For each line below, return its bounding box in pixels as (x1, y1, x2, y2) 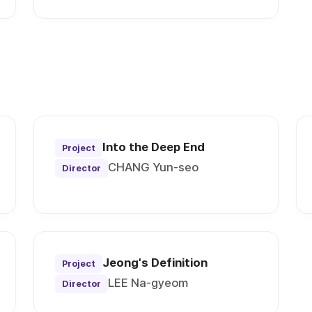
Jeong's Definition (102, 256, 208, 270)
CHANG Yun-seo (108, 160, 199, 175)
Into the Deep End (102, 140, 205, 155)
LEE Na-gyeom (108, 276, 189, 290)
